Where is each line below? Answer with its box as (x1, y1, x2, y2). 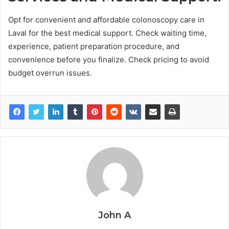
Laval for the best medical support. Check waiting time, (8, 28, 207, 38)
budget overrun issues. (8, 67, 92, 78)
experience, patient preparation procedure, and (8, 41, 179, 51)
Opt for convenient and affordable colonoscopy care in (8, 14, 204, 25)
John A (98, 209, 131, 221)
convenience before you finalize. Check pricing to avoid (8, 54, 209, 64)
